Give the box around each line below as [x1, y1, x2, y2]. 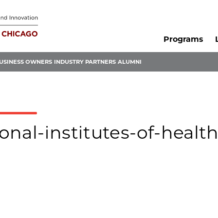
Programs [163, 35, 203, 44]
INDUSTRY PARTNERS [54, 58, 116, 66]
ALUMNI [118, 58, 142, 66]
